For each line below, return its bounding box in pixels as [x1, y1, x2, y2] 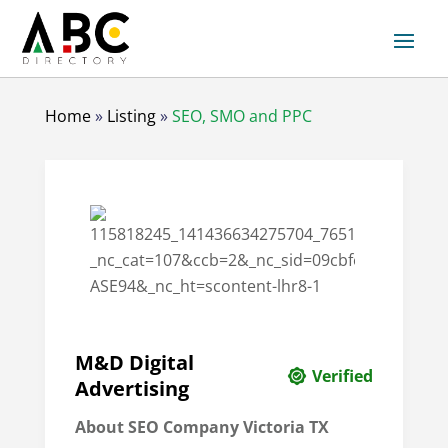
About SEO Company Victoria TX [74, 416, 329, 439]
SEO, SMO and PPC [171, 105, 312, 128]
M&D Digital [74, 349, 194, 377]
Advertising [74, 375, 189, 403]
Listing [106, 105, 156, 128]
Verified [312, 365, 374, 388]
